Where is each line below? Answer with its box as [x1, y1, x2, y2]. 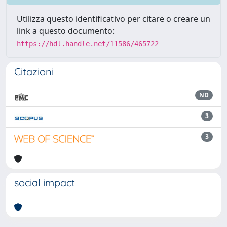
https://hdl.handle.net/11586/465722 [17, 39, 159, 48]
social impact [14, 176, 75, 189]
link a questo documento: [17, 25, 115, 36]
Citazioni [14, 65, 54, 78]
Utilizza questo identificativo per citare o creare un [17, 13, 210, 24]
